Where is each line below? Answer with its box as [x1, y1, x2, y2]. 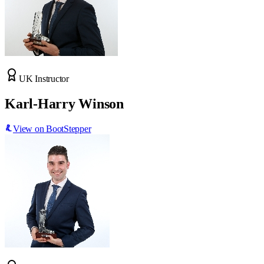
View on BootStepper [13, 123, 91, 134]
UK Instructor [19, 74, 69, 84]
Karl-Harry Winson [5, 96, 124, 112]
